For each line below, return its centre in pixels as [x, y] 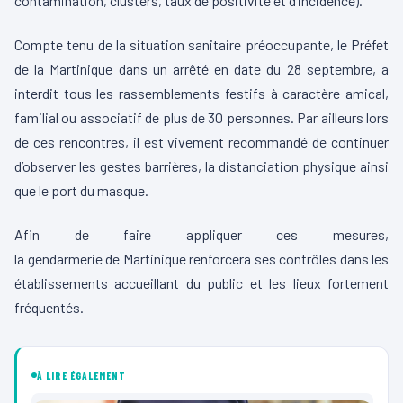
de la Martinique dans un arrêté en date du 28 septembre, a [201, 69]
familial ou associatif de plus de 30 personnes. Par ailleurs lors [201, 118]
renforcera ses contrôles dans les [287, 259]
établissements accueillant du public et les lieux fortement [201, 283]
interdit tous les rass [80, 94]
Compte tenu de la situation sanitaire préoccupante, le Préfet [201, 45]
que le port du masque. [81, 191]
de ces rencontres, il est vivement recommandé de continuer [201, 142]
